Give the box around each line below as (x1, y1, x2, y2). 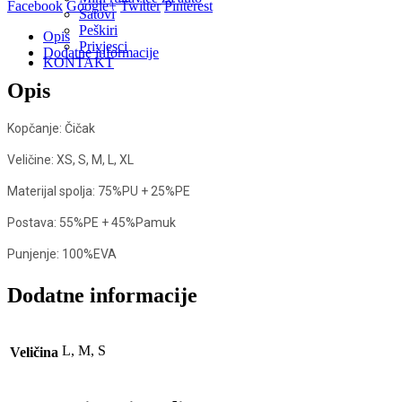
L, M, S (62, 342, 106, 358)
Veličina (10, 344, 58, 360)
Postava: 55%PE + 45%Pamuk (7, 214, 176, 230)
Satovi (79, 6, 115, 22)
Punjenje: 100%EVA (7, 246, 117, 261)
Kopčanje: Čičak (7, 120, 95, 135)
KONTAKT (43, 55, 114, 70)
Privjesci (79, 39, 127, 54)
